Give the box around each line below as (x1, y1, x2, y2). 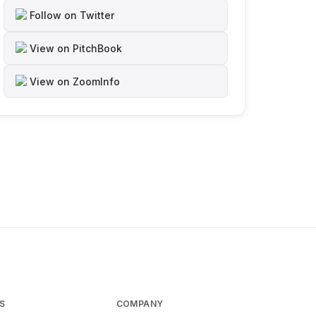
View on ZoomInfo (30, 75, 120, 87)
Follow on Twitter (30, 9, 114, 21)
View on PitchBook (30, 42, 122, 54)
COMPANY (116, 298, 164, 309)
